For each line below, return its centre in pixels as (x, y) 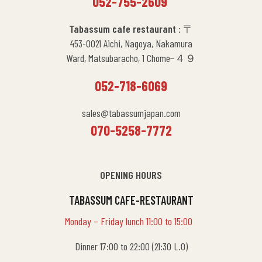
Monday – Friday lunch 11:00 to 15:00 (130, 221)
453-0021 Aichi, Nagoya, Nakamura (131, 44)
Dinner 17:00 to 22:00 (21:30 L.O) (131, 247)
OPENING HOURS (131, 175)
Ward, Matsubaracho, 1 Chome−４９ (131, 58)
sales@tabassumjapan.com (131, 113)
